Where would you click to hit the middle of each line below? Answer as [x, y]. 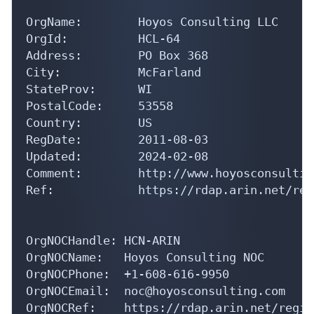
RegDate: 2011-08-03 [117, 139]
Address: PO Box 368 [117, 55]
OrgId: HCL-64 [103, 38]
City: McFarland [114, 72]
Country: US [89, 122]
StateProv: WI [89, 89]
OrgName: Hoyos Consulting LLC [152, 21]
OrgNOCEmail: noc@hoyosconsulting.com [156, 291]
